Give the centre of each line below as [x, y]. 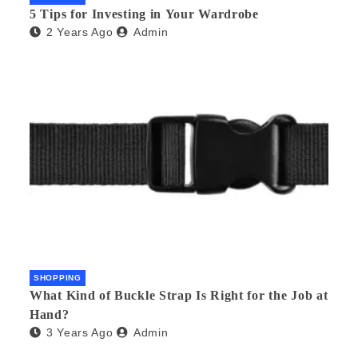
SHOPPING [58, 278]
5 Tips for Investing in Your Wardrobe [144, 14]
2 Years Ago [80, 32]
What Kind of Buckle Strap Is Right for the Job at [179, 296]
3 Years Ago [80, 333]
